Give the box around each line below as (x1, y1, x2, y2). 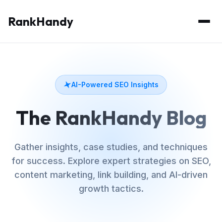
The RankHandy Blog (15, 105, 207, 130)
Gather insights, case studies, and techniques (14, 142, 208, 152)
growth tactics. (78, 183, 144, 194)
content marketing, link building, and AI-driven (14, 169, 208, 180)
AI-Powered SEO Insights (71, 80, 159, 89)
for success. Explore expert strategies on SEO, (11, 156, 211, 166)
